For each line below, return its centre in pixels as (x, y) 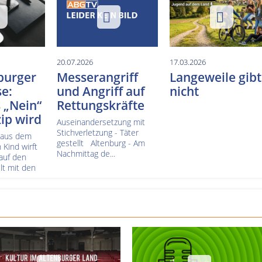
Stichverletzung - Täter (97, 132)
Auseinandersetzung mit (101, 122)
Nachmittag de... (86, 153)
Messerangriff (97, 77)
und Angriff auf (101, 91)
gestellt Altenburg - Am (101, 143)
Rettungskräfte (100, 105)
